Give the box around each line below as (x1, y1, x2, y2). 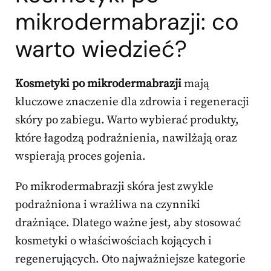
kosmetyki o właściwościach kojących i (15, 234, 212, 249)
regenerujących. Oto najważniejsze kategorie (15, 252, 246, 267)
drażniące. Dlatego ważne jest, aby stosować (15, 216, 241, 230)
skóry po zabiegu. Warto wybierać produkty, (15, 113, 239, 128)
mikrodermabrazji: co (15, 7, 239, 38)
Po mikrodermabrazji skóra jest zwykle (15, 180, 214, 194)
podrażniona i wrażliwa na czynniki (15, 198, 200, 212)
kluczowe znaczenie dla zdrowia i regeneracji (15, 95, 249, 109)
